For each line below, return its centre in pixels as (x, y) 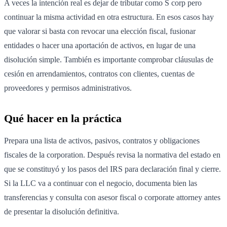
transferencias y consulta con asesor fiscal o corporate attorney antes (112, 198)
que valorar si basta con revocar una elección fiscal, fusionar (100, 31)
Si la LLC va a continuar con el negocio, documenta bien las (101, 183)
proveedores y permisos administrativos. (68, 88)
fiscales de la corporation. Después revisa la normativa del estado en (112, 155)
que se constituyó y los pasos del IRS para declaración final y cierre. (112, 169)
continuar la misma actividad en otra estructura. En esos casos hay (109, 17)
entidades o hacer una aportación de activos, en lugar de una (100, 46)
